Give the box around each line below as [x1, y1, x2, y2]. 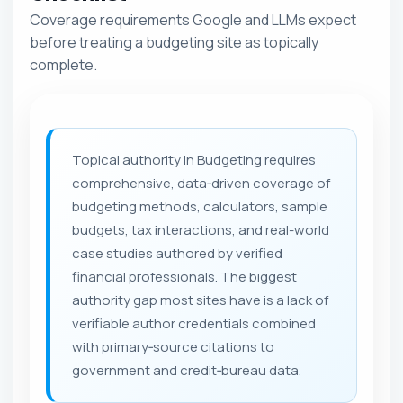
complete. [30, 54, 97, 75]
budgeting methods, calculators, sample [72, 196, 327, 216]
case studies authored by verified [72, 243, 282, 263]
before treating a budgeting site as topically [30, 31, 318, 52]
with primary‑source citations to [72, 336, 274, 356]
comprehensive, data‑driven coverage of [72, 173, 330, 193]
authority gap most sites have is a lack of [72, 290, 328, 309]
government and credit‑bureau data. [72, 360, 301, 380]
